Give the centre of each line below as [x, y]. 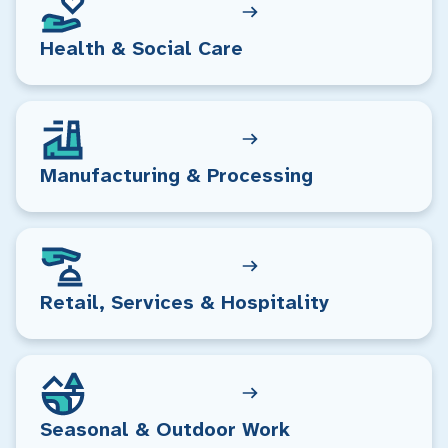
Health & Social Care [141, 48]
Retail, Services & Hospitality [184, 302]
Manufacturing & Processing [176, 175]
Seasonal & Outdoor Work [165, 429]
